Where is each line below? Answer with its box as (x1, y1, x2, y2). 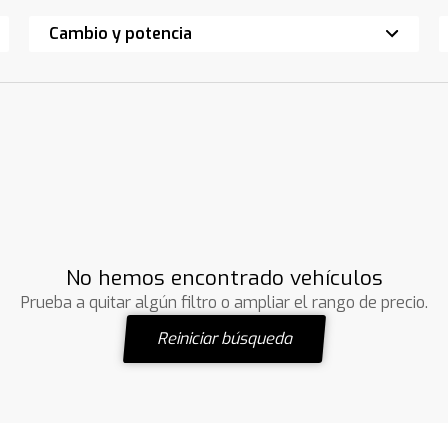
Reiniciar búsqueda (155, 328, 293, 349)
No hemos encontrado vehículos (65, 264, 383, 292)
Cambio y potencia (49, 23, 193, 44)
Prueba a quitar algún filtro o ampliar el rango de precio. (20, 292, 428, 313)
